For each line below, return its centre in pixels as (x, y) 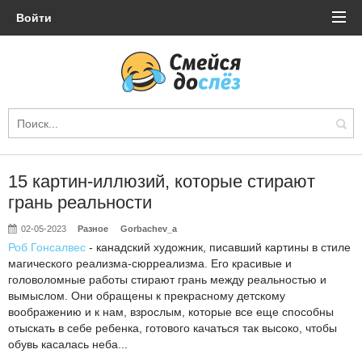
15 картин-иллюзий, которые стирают (162, 181)
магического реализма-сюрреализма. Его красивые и (150, 263)
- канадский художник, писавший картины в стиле (218, 247)
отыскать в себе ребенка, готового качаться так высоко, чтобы (173, 328)
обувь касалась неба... (68, 344)
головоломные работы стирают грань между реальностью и (167, 280)
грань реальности (80, 202)
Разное (93, 229)
